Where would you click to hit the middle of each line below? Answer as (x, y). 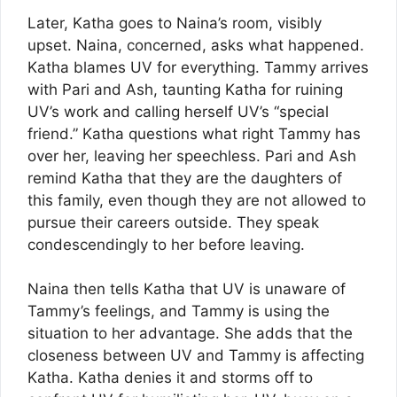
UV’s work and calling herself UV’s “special (178, 111)
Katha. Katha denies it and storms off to (170, 378)
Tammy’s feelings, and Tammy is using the (179, 311)
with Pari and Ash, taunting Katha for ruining (185, 89)
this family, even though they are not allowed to (197, 200)
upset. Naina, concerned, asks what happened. (196, 45)
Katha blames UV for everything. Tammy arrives (198, 67)
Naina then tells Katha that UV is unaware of (187, 289)
